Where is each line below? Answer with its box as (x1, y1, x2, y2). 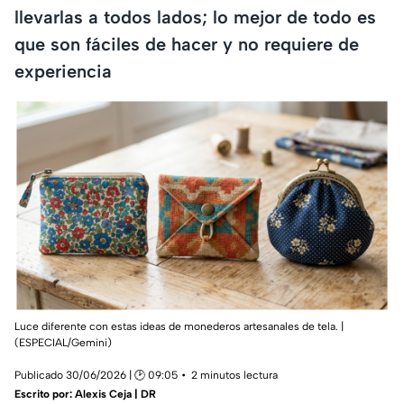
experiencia (14, 60, 112, 82)
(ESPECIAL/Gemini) (14, 335, 112, 349)
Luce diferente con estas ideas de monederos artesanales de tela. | (14, 319, 344, 333)
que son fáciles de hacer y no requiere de (14, 32, 359, 55)
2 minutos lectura (191, 368, 278, 381)
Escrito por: (14, 387, 75, 400)
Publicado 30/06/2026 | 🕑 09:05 (14, 368, 178, 381)
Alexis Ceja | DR (75, 387, 156, 400)
